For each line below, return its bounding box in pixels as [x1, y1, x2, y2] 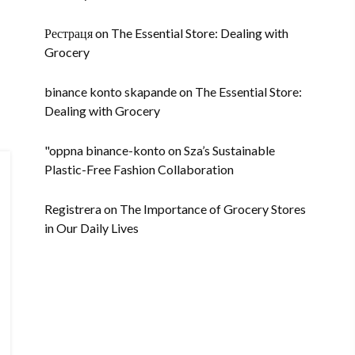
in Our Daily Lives [44, 220, 139, 235]
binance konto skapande [44, 84, 177, 99]
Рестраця [44, 25, 93, 40]
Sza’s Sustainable [184, 143, 275, 158]
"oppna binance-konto [44, 143, 166, 158]
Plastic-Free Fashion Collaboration [44, 162, 234, 177]
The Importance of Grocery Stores [120, 201, 306, 216]
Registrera [44, 201, 101, 216]
